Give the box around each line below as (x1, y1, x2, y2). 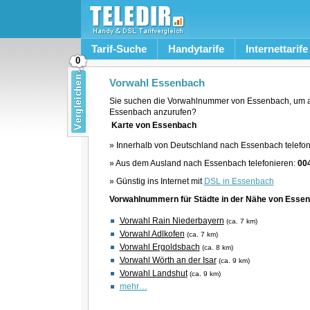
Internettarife (245, 43, 308, 55)
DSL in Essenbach (203, 176, 274, 186)
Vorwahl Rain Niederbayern (119, 216, 224, 226)
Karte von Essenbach (111, 120, 197, 130)
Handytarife (167, 43, 224, 55)
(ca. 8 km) (201, 244, 233, 251)
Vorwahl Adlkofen (119, 229, 185, 239)
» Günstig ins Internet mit (109, 176, 204, 186)
